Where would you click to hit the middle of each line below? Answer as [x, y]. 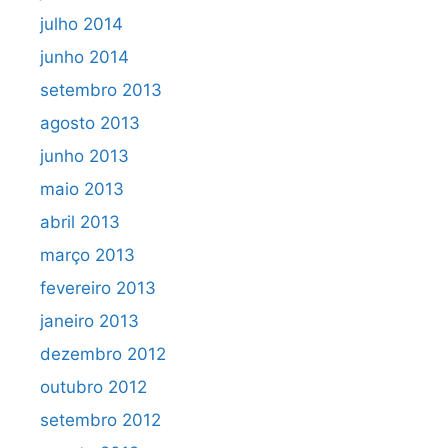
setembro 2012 [100, 420]
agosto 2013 [90, 123]
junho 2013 [84, 156]
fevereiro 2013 [98, 288]
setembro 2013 [101, 90]
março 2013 [87, 255]
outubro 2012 [93, 387]
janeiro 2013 [89, 321]
